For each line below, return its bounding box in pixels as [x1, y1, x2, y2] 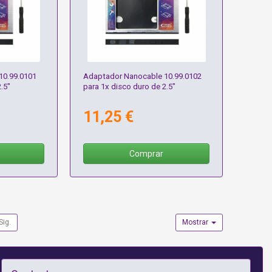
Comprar [129, 149, 164, 159]
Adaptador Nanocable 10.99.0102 [83, 72, 202, 81]
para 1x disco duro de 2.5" [83, 82, 176, 92]
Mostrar [182, 218, 211, 227]
